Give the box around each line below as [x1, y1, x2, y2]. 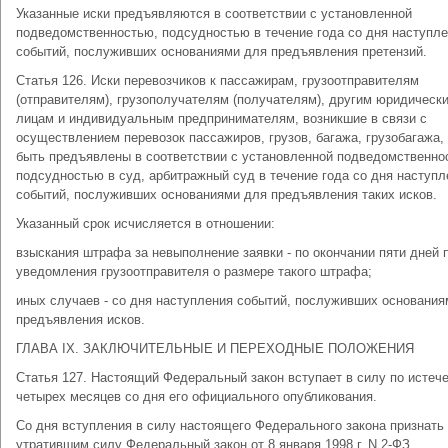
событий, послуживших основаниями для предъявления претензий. [16, 44, 427, 59]
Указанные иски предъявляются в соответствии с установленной [16, 6, 412, 21]
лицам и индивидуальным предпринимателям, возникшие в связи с [16, 111, 427, 126]
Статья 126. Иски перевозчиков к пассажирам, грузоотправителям [16, 73, 419, 88]
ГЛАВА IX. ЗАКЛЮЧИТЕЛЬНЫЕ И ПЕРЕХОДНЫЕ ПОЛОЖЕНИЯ [16, 341, 414, 356]
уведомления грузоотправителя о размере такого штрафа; [16, 264, 372, 279]
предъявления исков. [16, 312, 145, 327]
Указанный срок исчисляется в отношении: [16, 216, 275, 231]
